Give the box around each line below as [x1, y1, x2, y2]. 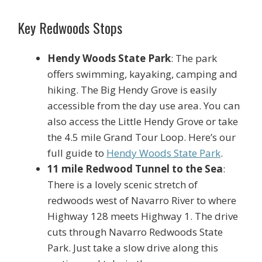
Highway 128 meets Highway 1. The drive [47, 209, 238, 223]
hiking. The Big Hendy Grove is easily [47, 82, 217, 96]
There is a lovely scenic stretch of [47, 177, 198, 191]
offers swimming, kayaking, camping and [47, 67, 237, 81]
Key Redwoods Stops [18, 16, 122, 38]
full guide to [47, 146, 106, 160]
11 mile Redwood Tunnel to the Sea [47, 161, 223, 175]
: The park [171, 51, 217, 65]
